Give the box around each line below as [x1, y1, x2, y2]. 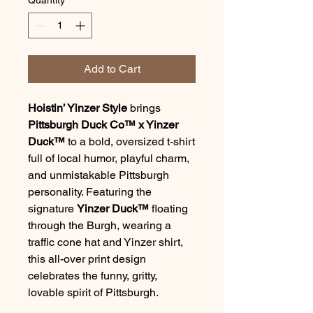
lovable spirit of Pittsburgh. [28, 285, 159, 299]
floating [149, 201, 188, 215]
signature [28, 201, 77, 215]
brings [127, 101, 161, 115]
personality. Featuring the [28, 184, 152, 198]
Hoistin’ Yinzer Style [28, 101, 127, 115]
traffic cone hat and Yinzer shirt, [28, 235, 183, 249]
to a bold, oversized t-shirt [65, 134, 195, 148]
